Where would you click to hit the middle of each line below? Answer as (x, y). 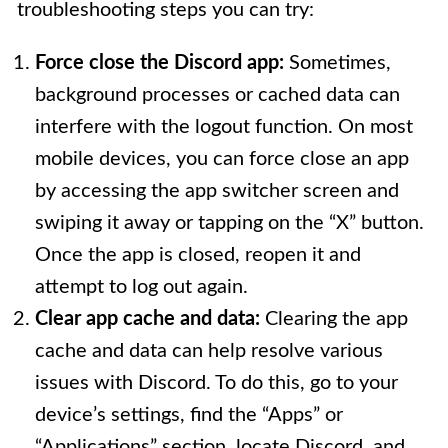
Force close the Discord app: (159, 62)
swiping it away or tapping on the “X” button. (229, 222)
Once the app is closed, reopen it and (198, 254)
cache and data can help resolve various (209, 350)
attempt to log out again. (141, 286)
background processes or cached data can (217, 94)
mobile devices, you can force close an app (222, 158)
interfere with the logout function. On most (224, 126)
